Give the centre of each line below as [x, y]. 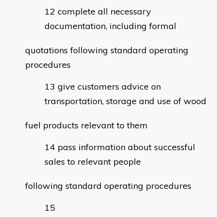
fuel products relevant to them [86, 125]
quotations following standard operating [107, 50]
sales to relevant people [93, 162]
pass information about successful [126, 147]
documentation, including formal [110, 26]
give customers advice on [109, 87]
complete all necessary [104, 12]
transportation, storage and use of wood [125, 101]
